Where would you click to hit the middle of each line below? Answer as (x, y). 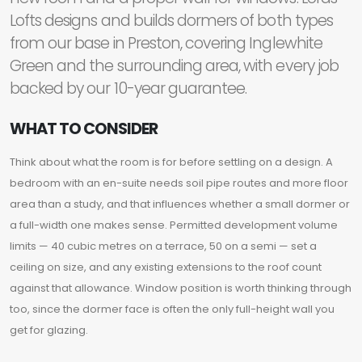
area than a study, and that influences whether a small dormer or (180, 204)
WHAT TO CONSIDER (84, 129)
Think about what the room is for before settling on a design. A (171, 162)
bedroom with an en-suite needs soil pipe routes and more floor (179, 183)
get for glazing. (49, 330)
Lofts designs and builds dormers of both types (171, 21)
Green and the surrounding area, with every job (174, 66)
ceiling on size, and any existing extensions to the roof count (166, 267)
